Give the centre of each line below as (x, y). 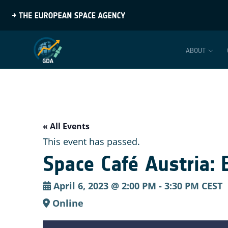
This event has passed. (91, 141)
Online (66, 203)
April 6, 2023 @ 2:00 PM (105, 186)
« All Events (66, 126)
